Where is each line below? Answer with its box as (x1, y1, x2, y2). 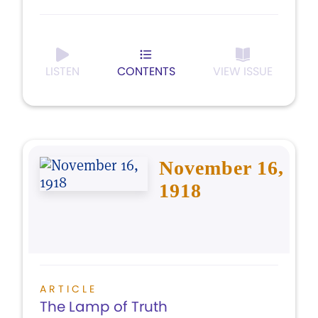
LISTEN (45, 63, 79, 79)
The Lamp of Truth (40, 297, 168, 317)
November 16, (159, 157, 284, 179)
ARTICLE (40, 282, 97, 296)
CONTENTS (117, 63, 175, 79)
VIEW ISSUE (213, 63, 273, 79)
